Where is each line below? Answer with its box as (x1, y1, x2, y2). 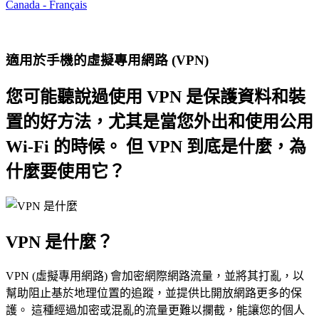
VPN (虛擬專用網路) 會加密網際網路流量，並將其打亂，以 (6, 270, 304, 283)
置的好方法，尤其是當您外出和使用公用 (6, 112, 313, 131)
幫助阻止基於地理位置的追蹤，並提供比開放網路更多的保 (6, 287, 302, 300)
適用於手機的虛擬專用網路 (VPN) (6, 52, 209, 68)
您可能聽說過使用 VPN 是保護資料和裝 (6, 87, 305, 106)
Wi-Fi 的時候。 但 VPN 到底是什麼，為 (6, 137, 306, 156)
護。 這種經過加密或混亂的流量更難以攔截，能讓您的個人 (6, 304, 305, 317)
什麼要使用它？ (6, 162, 125, 181)
